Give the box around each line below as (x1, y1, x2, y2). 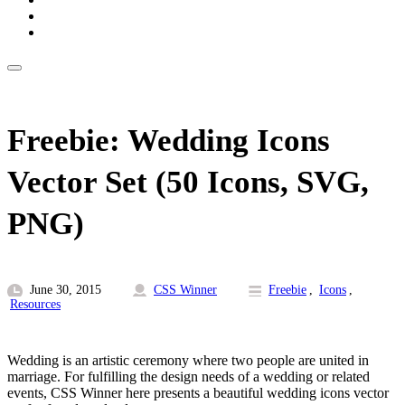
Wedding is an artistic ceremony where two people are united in (7, 353, 369, 369)
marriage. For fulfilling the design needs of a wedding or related (7, 369, 370, 385)
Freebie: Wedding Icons (7, 123, 330, 159)
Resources (10, 297, 61, 312)
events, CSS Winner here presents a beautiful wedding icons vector (7, 385, 389, 401)
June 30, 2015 (30, 283, 101, 297)
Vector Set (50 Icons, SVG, (7, 165, 369, 201)
